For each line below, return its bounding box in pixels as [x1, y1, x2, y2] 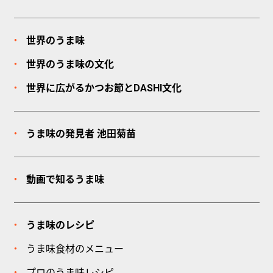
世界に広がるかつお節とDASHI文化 [26, 82, 182, 94]
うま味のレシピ [26, 219, 94, 232]
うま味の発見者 [26, 128, 97, 140]
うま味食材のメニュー [26, 243, 124, 255]
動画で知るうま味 [26, 174, 104, 186]
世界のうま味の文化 [26, 58, 114, 71]
